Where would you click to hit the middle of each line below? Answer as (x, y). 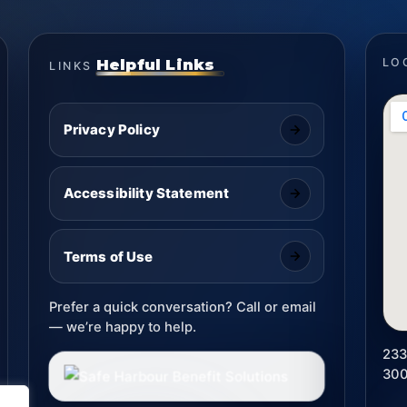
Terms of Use (108, 256)
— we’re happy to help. (123, 327)
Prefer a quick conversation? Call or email (183, 307)
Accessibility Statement (146, 194)
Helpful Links (155, 65)
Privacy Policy (111, 130)
